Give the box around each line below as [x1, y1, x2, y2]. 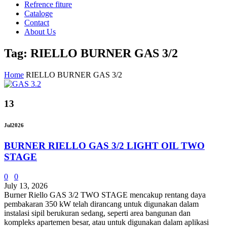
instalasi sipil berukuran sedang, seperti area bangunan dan [4, 209, 191, 218]
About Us [24, 27, 56, 36]
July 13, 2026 [4, 181, 48, 191]
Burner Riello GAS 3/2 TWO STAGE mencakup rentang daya [4, 191, 206, 200]
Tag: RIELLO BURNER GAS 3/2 [4, 46, 178, 60]
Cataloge [24, 9, 53, 18]
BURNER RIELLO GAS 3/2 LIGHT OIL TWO [4, 140, 205, 152]
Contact [24, 18, 49, 27]
